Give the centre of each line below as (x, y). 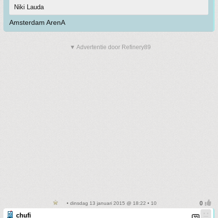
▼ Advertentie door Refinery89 (110, 47)
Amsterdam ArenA (37, 22)
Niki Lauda (29, 7)
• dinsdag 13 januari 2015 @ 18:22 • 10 (111, 203)
